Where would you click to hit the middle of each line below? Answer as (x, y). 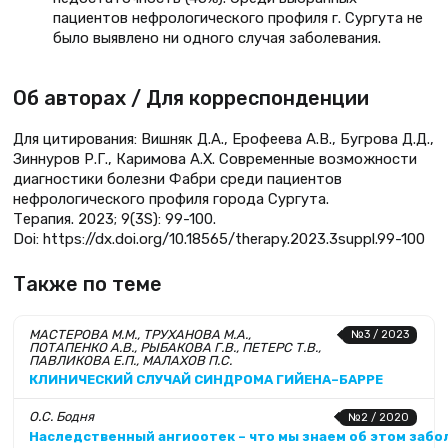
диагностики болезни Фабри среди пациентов (177, 178)
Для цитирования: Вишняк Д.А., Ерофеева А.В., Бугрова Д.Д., (223, 138)
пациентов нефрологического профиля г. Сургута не (238, 17)
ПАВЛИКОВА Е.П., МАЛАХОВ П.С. (130, 360)
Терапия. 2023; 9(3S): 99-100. (114, 218)
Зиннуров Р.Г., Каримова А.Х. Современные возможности (215, 158)
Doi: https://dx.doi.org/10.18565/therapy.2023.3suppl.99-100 (219, 238)
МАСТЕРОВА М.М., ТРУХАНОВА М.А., (140, 334)
